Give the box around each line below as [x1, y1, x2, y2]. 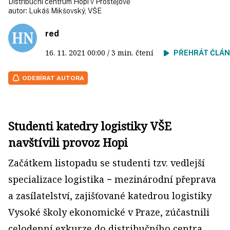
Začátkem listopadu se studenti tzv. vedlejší [8, 157, 205, 169]
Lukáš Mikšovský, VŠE [29, 7, 102, 15]
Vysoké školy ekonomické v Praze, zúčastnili [8, 206, 209, 218]
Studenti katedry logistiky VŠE [8, 118, 171, 133]
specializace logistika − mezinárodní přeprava [8, 173, 216, 185]
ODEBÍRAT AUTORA [22, 74, 84, 82]
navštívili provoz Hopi [8, 135, 128, 150]
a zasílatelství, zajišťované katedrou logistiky [8, 189, 212, 202]
